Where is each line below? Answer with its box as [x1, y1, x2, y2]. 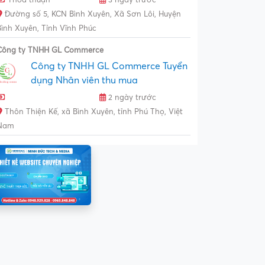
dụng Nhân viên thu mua [31, 75, 138, 86]
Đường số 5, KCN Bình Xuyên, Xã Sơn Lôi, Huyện [2, 9, 181, 18]
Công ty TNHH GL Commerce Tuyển [31, 60, 188, 72]
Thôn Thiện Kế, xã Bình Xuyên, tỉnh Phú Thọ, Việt [2, 107, 183, 116]
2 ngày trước [106, 93, 156, 102]
